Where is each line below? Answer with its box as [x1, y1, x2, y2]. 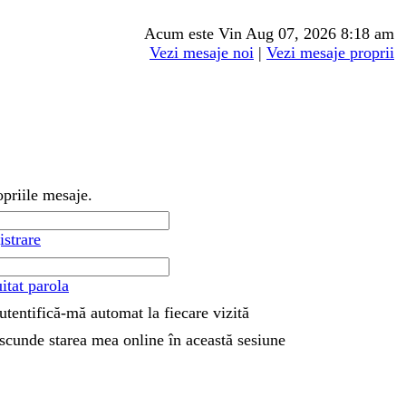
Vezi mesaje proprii [266, 43, 394, 62]
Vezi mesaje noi [150, 43, 254, 62]
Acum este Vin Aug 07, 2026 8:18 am [144, 24, 394, 43]
